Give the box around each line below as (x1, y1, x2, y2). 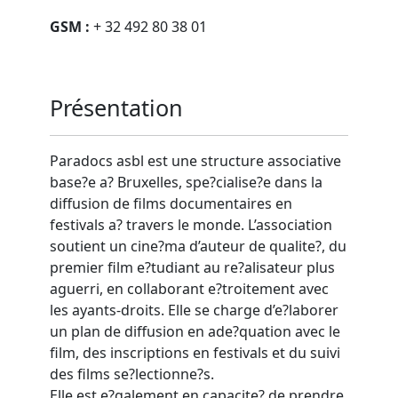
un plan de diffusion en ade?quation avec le (50, 322, 340, 342)
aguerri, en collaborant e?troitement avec (50, 279, 329, 299)
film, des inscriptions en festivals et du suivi (50, 343, 340, 363)
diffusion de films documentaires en (50, 194, 292, 214)
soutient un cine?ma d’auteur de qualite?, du (50, 236, 346, 257)
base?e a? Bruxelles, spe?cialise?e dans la (50, 172, 322, 193)
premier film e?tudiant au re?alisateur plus (50, 258, 335, 278)
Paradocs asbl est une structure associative (50, 151, 341, 171)
